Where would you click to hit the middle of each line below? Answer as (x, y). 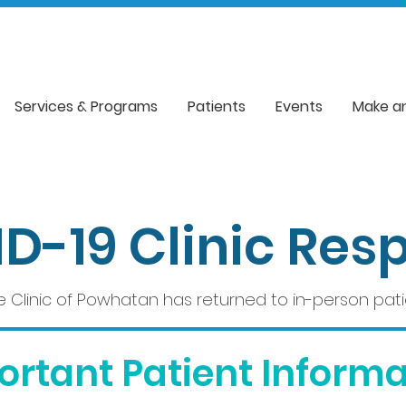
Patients (216, 106)
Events (299, 106)
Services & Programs (86, 106)
